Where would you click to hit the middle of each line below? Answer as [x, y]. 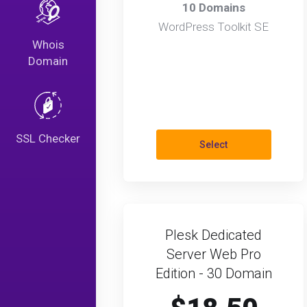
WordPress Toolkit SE [213, 27]
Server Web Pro [213, 254]
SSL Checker [48, 138]
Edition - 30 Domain [213, 273]
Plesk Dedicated [213, 235]
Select [213, 145]
